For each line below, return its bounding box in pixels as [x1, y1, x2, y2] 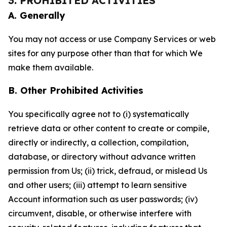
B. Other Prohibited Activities [8, 85, 143, 96]
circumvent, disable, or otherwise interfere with [8, 208, 192, 218]
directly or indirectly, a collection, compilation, [8, 137, 188, 147]
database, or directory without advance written [8, 152, 196, 162]
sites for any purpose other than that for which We [8, 48, 203, 58]
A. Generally [8, 10, 65, 21]
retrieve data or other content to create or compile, [8, 123, 209, 133]
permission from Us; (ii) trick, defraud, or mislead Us [8, 166, 207, 176]
